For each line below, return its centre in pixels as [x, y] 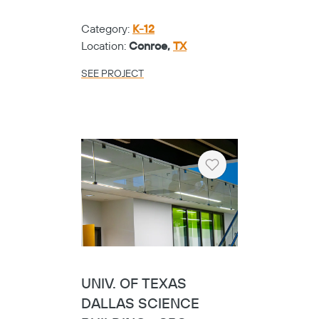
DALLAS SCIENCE [140, 304]
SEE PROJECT [113, 74]
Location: [105, 47]
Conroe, [151, 47]
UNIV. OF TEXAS [134, 284]
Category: [107, 30]
